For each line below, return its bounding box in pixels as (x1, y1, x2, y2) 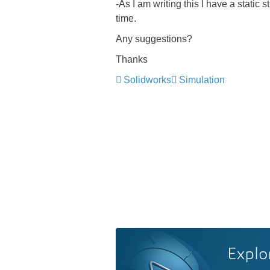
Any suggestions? (116, 34, 192, 44)
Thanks (116, 54, 148, 64)
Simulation (179, 75, 225, 85)
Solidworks (124, 75, 171, 85)
